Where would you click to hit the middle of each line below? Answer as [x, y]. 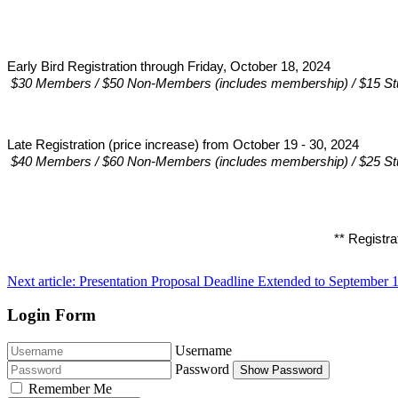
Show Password [281, 370]
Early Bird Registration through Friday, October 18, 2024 [171, 66]
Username [203, 350]
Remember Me [70, 388]
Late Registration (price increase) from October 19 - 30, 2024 [183, 144]
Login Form [52, 315]
